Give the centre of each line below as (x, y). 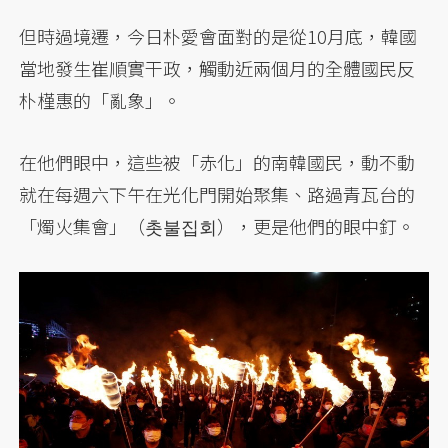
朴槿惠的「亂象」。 (100, 99)
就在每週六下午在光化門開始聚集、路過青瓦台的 (217, 193)
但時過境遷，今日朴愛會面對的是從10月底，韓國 (218, 35)
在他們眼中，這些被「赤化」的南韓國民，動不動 (217, 161)
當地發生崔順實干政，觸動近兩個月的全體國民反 (217, 67)
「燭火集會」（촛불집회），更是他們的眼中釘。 (217, 225)
